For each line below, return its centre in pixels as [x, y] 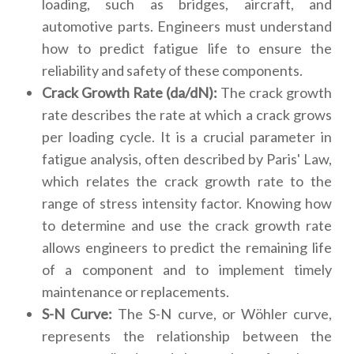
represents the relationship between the [187, 336]
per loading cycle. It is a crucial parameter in [187, 137]
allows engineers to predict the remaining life [187, 247]
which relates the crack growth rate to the [187, 181]
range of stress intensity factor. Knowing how [187, 203]
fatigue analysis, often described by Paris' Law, [187, 159]
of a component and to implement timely [187, 269]
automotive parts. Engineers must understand [187, 26]
